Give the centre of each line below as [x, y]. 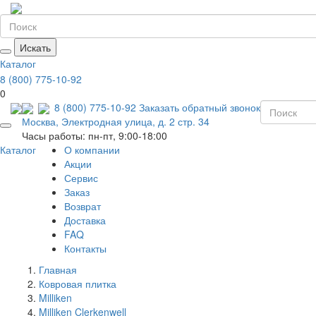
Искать [35, 48]
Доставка [85, 220]
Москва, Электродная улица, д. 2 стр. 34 [116, 121]
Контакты [85, 248]
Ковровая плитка [78, 283]
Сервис [81, 177]
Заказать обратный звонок [200, 107]
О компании [92, 149]
